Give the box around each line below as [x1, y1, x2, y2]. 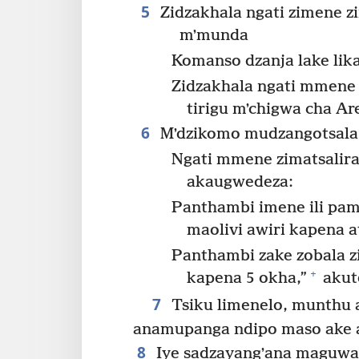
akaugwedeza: [187, 173, 294, 192]
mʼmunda [179, 26, 248, 45]
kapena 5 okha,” [187, 268, 308, 288]
